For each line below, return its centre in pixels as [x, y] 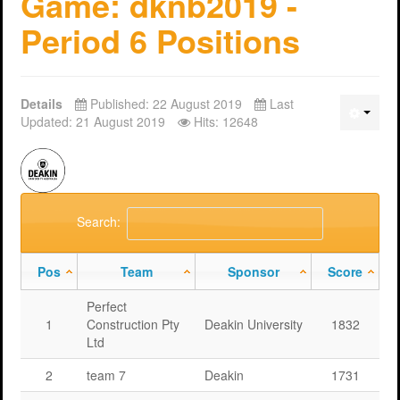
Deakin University [254, 324]
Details [43, 103]
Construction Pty [133, 324]
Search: [99, 221]
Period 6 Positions [160, 40]
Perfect [107, 306]
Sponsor [253, 271]
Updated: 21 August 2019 [95, 121]
